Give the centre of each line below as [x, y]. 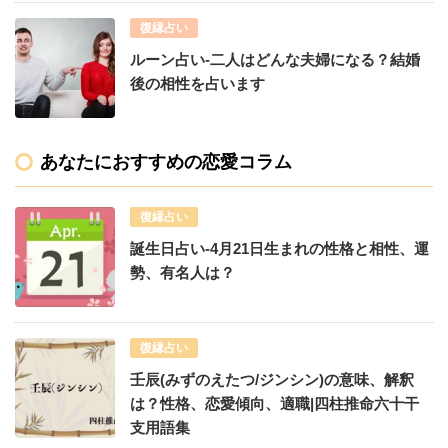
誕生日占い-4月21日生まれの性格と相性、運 [279, 248]
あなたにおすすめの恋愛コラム [166, 161]
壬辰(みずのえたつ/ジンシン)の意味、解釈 [272, 379]
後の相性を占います [197, 83]
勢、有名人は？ [182, 272]
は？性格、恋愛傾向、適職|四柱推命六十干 [274, 403]
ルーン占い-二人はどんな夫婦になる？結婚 [275, 59]
